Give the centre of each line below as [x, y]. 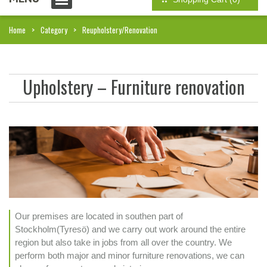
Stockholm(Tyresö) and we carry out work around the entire [130, 229]
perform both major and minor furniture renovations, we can [130, 255]
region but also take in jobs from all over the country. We [123, 242]
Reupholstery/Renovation [120, 30]
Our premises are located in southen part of [99, 216]
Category [54, 30]
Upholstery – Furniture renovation [133, 87]
